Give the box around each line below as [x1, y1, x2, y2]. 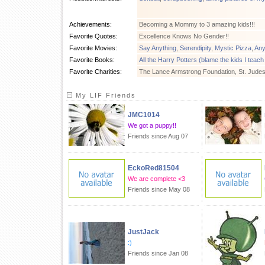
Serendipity [180, 44, 211, 51]
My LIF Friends [73, 92, 136, 99]
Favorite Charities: [69, 68, 122, 75]
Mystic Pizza [215, 44, 251, 51]
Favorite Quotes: [69, 33, 118, 40]
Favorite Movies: [69, 44, 117, 51]
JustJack [128, 228, 159, 236]
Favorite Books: [69, 56, 115, 63]
